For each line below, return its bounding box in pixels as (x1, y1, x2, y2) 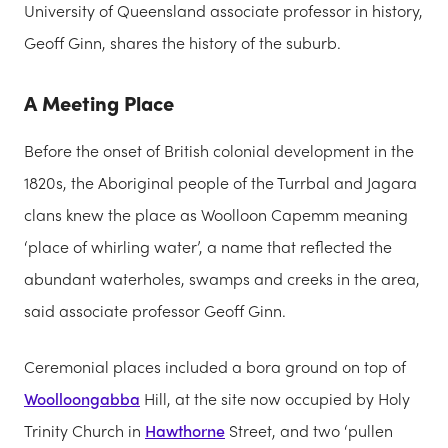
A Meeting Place (24, 88, 174, 118)
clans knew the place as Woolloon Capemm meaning (24, 203, 408, 227)
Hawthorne (145, 419, 225, 443)
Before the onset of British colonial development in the (24, 139, 414, 163)
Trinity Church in (24, 419, 145, 443)
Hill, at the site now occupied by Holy (140, 387, 410, 411)
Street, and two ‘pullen (225, 419, 393, 443)
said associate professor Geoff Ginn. (24, 299, 286, 323)
